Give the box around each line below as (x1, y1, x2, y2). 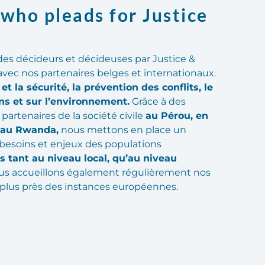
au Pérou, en (146, 110, 208, 122)
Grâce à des (130, 96, 186, 108)
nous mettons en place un (59, 124, 186, 136)
